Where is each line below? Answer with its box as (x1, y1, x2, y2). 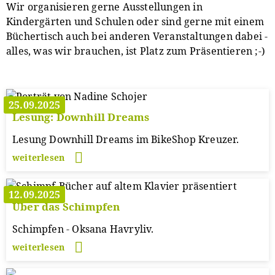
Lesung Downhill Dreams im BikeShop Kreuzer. (12, 133, 239, 146)
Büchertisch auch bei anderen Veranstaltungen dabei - (6, 29, 268, 43)
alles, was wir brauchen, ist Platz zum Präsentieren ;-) (6, 44, 266, 58)
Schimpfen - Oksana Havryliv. (12, 222, 154, 236)
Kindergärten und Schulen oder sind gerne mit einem (6, 15, 265, 28)
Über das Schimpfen (12, 199, 120, 214)
